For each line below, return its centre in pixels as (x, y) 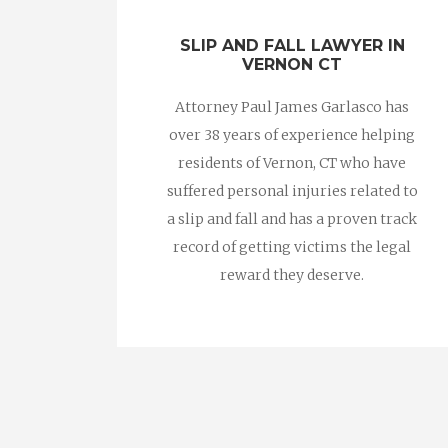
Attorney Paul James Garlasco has (292, 107)
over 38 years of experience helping (292, 135)
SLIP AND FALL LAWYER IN (292, 45)
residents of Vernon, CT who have (292, 163)
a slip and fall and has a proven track (292, 219)
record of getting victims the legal (292, 247)
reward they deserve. (292, 275)
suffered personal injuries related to (292, 191)
